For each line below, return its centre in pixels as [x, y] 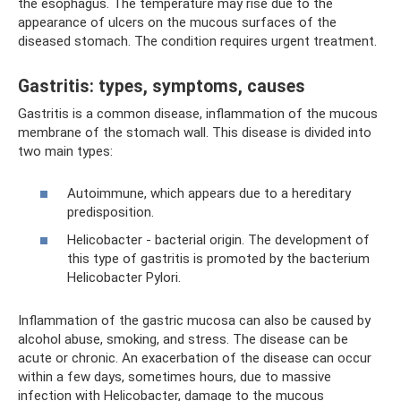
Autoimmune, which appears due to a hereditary [209, 193]
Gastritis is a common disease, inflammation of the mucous [198, 114]
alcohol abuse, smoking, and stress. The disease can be [183, 339]
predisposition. [111, 212]
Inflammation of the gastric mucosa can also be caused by [194, 320]
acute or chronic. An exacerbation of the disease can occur [195, 358]
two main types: [65, 151]
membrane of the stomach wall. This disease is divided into [195, 132]
